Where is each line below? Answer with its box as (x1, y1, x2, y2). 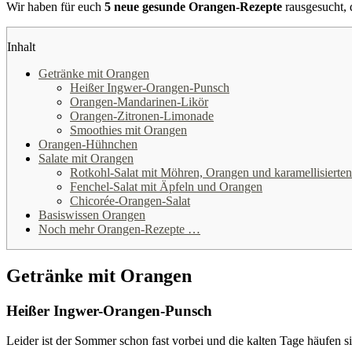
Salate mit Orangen (38, 151, 134, 165)
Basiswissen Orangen (38, 207, 145, 222)
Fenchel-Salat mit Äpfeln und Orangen (70, 179, 262, 193)
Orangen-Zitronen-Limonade (70, 108, 214, 123)
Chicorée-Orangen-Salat (70, 193, 190, 207)
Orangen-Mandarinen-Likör (70, 94, 208, 108)
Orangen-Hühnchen (38, 137, 137, 151)
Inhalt (7, 39, 35, 53)
